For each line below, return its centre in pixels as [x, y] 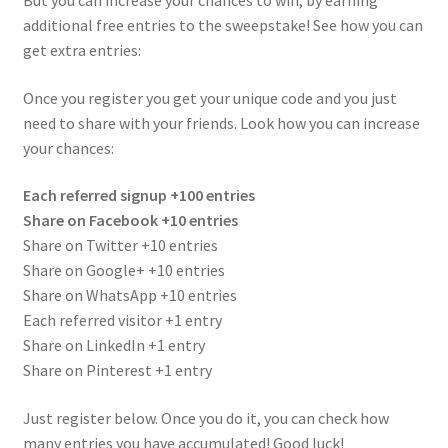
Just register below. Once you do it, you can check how [205, 418]
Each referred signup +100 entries [138, 195]
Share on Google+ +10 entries [123, 270]
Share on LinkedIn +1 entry [113, 345]
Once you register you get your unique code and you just [209, 97]
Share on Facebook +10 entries [130, 220]
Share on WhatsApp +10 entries [129, 295]
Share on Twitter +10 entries [120, 245]
